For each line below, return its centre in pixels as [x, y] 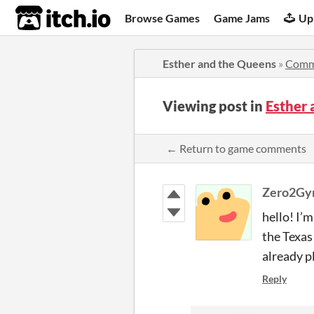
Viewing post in [214, 106]
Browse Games [163, 18]
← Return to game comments [236, 148]
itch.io [46, 18]
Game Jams [242, 18]
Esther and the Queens [219, 63]
